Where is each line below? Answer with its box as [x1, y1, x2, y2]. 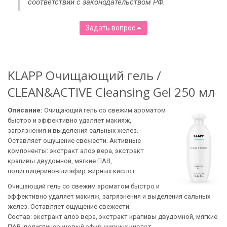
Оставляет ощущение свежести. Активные [8, 137, 141, 144]
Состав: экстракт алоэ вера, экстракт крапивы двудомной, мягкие [8, 213, 217, 220]
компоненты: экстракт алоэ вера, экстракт [8, 147, 144, 155]
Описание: [8, 106, 44, 114]
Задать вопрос [86, 24, 137, 32]
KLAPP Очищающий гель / [8, 67, 161, 84]
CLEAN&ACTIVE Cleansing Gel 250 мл [8, 84, 215, 100]
